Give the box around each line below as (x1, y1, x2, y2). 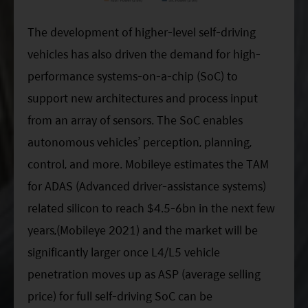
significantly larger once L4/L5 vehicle (27, 243, 220, 261)
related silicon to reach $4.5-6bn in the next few (27, 199, 275, 217)
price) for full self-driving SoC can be (27, 287, 212, 305)
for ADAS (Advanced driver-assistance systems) (27, 177, 266, 195)
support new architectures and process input (27, 89, 258, 107)
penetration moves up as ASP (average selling (27, 265, 261, 283)
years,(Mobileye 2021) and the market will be (27, 221, 258, 239)
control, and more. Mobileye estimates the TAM (27, 155, 269, 173)
